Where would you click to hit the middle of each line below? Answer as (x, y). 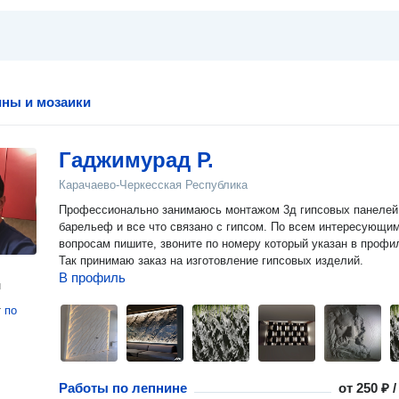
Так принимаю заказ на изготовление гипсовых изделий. (211, 261)
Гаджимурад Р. (136, 160)
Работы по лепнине (123, 388)
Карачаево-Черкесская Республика (153, 185)
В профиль (92, 277)
